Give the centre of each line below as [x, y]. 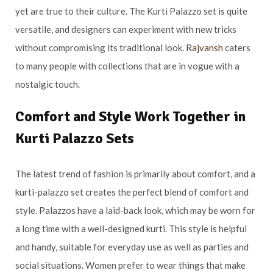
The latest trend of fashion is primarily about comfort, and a [135, 173]
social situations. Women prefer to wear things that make [130, 265]
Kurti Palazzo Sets [75, 138]
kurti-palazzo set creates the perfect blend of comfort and [132, 192]
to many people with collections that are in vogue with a [127, 66]
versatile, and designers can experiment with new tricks [126, 29]
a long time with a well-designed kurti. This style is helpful [131, 228]
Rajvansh [204, 47]
